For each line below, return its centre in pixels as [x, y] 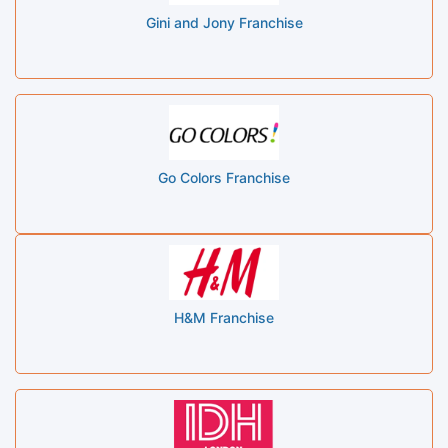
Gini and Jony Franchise [224, 22]
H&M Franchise [224, 317]
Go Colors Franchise [224, 177]
